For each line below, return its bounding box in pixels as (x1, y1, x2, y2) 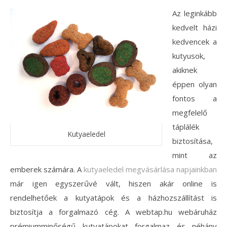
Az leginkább (172, 8, 217, 19)
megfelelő (172, 107, 207, 118)
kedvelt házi (172, 22, 217, 33)
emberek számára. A (10, 164, 84, 175)
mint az (172, 150, 217, 161)
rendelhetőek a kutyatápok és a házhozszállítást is (10, 193, 217, 203)
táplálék (172, 122, 199, 132)
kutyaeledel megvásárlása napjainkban (84, 164, 217, 175)
